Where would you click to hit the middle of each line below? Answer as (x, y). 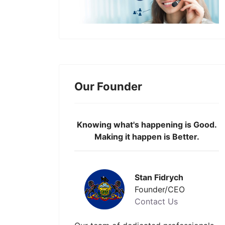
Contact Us (156, 201)
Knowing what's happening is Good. (147, 125)
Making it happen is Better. (147, 137)
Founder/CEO (160, 189)
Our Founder (108, 86)
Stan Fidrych (159, 177)
